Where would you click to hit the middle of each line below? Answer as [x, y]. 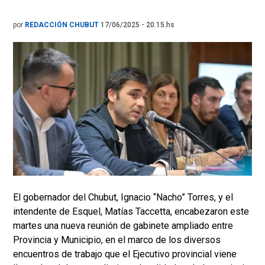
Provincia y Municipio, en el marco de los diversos [117, 240]
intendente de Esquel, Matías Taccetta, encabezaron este [131, 212]
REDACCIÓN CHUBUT [63, 25]
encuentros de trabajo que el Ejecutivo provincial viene [125, 254]
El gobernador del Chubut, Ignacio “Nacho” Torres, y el [123, 198]
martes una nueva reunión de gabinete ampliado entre [123, 226]
